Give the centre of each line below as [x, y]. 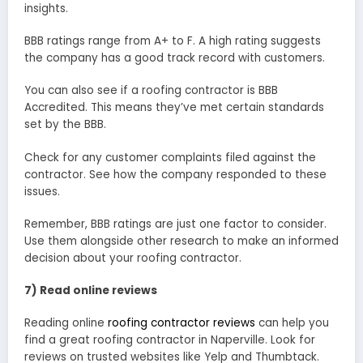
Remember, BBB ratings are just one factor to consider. [175, 224]
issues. [42, 191]
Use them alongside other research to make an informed [181, 241]
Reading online [66, 323]
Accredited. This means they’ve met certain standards [174, 108]
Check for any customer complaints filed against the [170, 157]
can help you [292, 323]
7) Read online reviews [91, 290]
